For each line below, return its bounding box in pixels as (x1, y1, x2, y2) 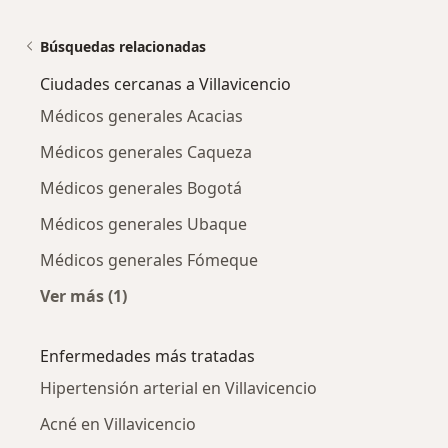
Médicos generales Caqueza (40, 141, 252, 163)
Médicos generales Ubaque (40, 213, 247, 235)
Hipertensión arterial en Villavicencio (40, 377, 317, 399)
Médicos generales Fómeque (40, 249, 258, 271)
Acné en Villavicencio (40, 413, 196, 435)
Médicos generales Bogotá (40, 177, 242, 199)
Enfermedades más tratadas (40, 345, 255, 367)
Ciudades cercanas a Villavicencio (40, 73, 291, 95)
